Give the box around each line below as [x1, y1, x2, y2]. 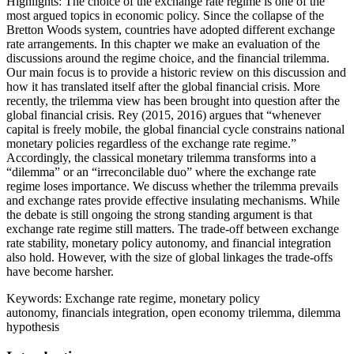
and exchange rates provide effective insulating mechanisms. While [6, 193, 340, 207]
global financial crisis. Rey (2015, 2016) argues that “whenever [6, 107, 321, 122]
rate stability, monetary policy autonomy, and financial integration [6, 235, 331, 250]
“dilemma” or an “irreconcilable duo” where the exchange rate [6, 164, 316, 179]
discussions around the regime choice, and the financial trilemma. [6, 51, 330, 65]
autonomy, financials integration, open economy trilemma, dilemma [6, 305, 341, 319]
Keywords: [6, 291, 62, 305]
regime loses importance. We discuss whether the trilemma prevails [6, 179, 338, 193]
